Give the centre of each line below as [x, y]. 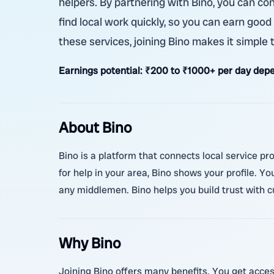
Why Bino [90, 243]
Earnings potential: [102, 71]
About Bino [95, 128]
